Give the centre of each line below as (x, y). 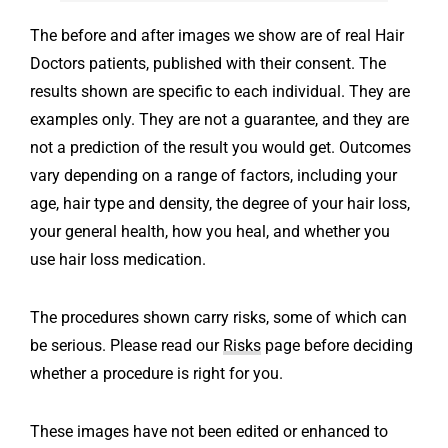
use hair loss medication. (118, 260)
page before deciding (337, 346)
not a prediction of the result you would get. (184, 148)
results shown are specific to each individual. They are (220, 92)
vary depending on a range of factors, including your (213, 176)
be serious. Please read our (126, 346)
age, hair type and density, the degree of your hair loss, (220, 204)
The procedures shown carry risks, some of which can (218, 318)
